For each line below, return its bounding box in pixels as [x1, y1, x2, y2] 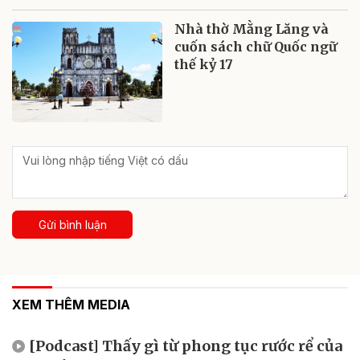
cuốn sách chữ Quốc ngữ [174, 38, 337, 55]
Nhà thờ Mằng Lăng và [174, 20, 329, 37]
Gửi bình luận [38, 217, 107, 231]
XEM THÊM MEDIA [12, 296, 130, 313]
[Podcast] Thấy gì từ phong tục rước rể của [29, 336, 342, 355]
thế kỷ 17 [174, 55, 234, 72]
